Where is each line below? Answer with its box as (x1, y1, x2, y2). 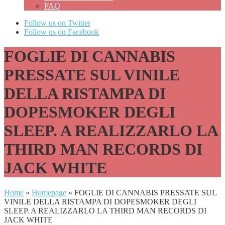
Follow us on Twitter (24, 19, 90, 27)
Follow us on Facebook (24, 28, 99, 36)
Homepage (32, 188, 66, 197)
